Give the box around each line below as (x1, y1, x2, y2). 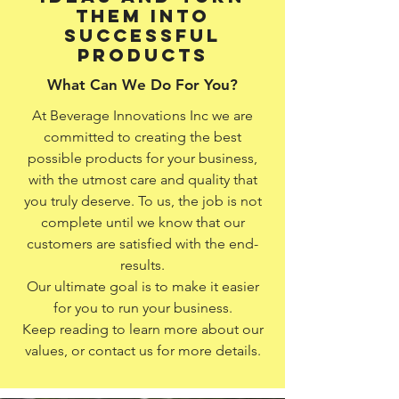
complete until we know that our (40, 214, 245, 231)
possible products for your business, (28, 150, 257, 167)
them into (75, 4, 210, 27)
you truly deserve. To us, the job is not (23, 192, 262, 209)
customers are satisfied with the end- (27, 235, 258, 252)
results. (120, 256, 165, 273)
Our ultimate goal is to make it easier (26, 278, 259, 295)
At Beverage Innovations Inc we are (32, 107, 253, 124)
